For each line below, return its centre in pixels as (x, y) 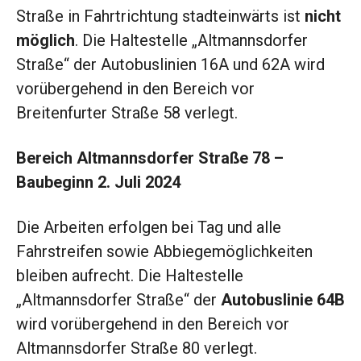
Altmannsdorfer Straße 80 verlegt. (137, 349)
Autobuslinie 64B (283, 300)
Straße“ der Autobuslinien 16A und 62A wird (170, 65)
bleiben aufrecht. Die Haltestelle (130, 276)
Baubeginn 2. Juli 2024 (98, 183)
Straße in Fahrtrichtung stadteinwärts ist (160, 17)
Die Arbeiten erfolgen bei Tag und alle (149, 228)
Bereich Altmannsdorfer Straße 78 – (150, 158)
